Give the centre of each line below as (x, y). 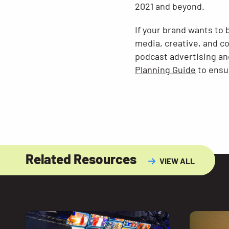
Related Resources (82, 159)
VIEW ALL (177, 161)
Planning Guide (165, 70)
